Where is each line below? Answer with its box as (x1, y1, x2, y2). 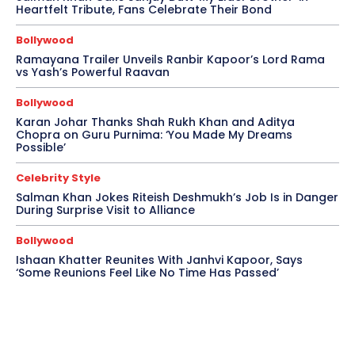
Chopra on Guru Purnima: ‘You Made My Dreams (16, 127, 292, 143)
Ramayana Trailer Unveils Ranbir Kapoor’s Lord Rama (16, 52, 325, 68)
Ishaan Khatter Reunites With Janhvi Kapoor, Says (16, 252, 303, 269)
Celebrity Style (16, 170, 101, 186)
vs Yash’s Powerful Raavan (16, 64, 170, 81)
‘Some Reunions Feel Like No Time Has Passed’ (16, 265, 279, 281)
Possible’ (16, 139, 66, 156)
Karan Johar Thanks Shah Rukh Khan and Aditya (16, 114, 295, 131)
